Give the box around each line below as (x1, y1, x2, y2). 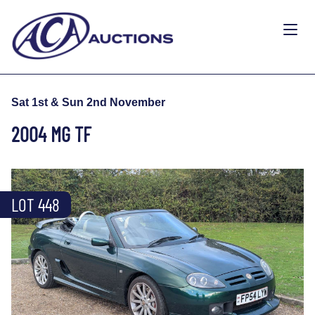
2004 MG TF (11, 121, 91, 146)
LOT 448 (11, 193, 60, 215)
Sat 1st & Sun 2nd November (11, 96, 165, 108)
